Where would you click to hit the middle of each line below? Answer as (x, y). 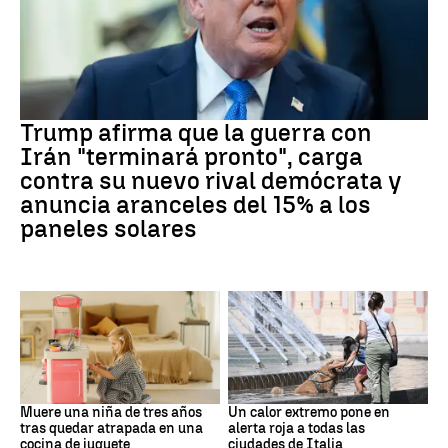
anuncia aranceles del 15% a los (195, 205)
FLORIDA (45, 388)
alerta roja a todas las (296, 428)
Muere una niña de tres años (111, 412)
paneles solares (108, 229)
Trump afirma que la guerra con (196, 133)
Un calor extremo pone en (309, 412)
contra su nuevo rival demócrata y (211, 181)
